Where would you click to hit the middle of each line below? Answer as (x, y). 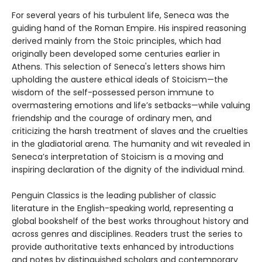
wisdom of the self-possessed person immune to (113, 92)
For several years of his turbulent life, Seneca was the (120, 15)
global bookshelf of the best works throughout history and (130, 221)
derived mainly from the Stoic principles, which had (116, 41)
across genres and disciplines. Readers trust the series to (127, 234)
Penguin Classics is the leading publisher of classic (114, 195)
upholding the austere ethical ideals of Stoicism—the (120, 79)
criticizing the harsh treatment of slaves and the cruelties (130, 131)
